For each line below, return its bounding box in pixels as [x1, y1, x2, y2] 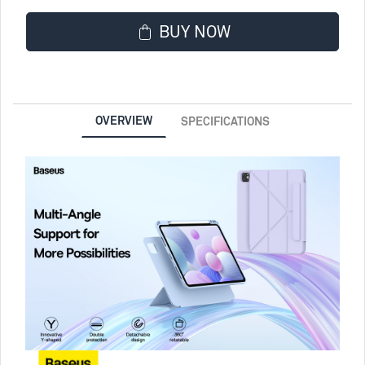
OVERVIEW [95, 112, 152, 127]
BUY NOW [158, 21, 231, 42]
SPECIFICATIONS [180, 113, 270, 128]
